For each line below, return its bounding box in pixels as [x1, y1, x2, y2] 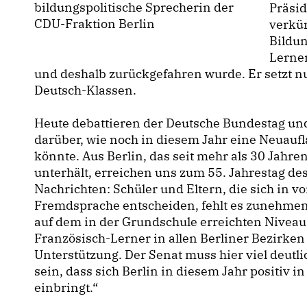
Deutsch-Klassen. [34, 82, 136, 98]
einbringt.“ [34, 279, 98, 295]
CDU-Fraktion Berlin [34, 15, 155, 32]
